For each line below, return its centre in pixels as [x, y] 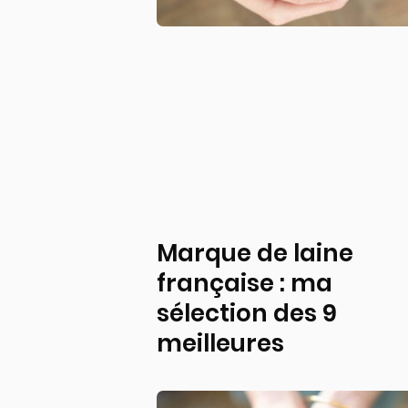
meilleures [220, 343]
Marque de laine [255, 253]
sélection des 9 [247, 313]
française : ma [245, 283]
